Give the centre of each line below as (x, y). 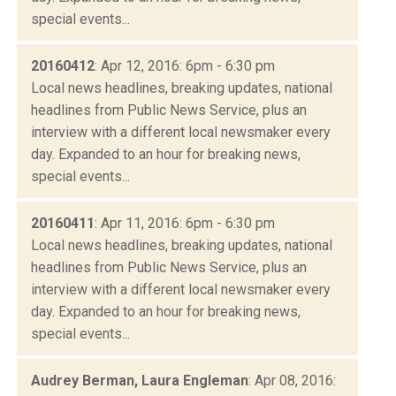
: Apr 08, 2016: (292, 380)
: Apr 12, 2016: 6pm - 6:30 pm (185, 65)
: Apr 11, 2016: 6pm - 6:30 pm (185, 223)
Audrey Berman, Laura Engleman (140, 380)
